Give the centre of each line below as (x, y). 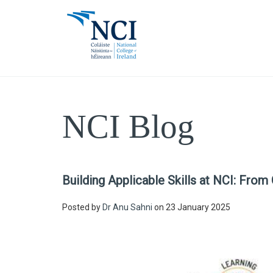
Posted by (82, 207)
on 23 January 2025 (191, 207)
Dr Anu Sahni (127, 207)
